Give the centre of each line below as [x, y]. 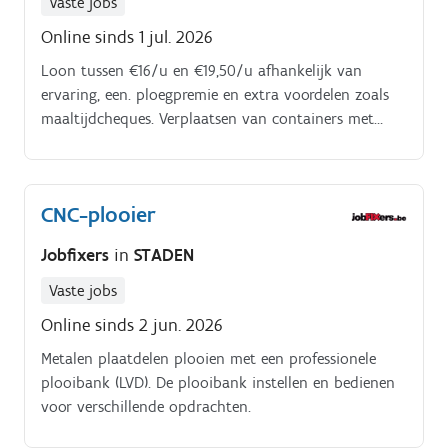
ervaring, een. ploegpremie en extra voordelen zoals [215, 95]
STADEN [164, 254]
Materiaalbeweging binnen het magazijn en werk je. [215, 167]
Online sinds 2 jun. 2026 [132, 324]
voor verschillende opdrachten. [146, 406]
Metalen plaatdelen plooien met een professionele [208, 358]
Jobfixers [77, 254]
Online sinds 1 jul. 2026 [127, 37]
